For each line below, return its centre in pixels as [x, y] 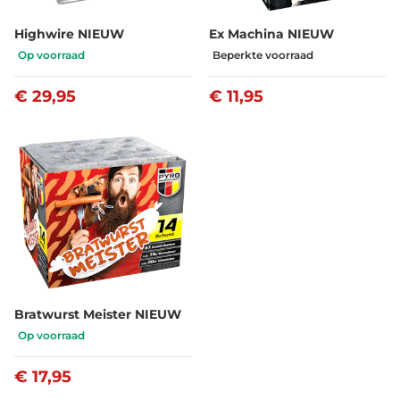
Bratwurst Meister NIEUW [98, 314]
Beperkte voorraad [263, 54]
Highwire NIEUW [69, 33]
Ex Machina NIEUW [271, 33]
